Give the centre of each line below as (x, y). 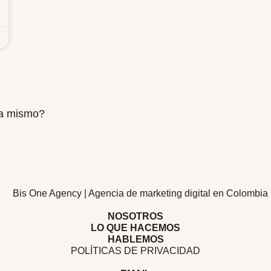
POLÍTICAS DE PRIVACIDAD (135, 250)
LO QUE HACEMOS (135, 227)
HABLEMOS (135, 239)
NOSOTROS (135, 216)
